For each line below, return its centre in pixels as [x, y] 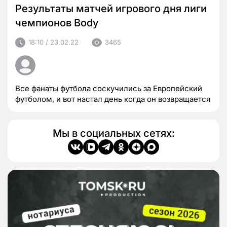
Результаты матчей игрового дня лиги [111, 8]
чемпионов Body [57, 23]
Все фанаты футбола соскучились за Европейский [109, 88]
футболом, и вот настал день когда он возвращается [113, 99]
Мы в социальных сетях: [113, 133]
